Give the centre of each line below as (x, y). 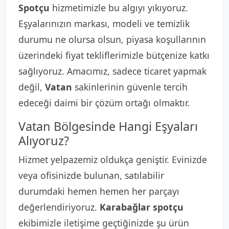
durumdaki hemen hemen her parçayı (99, 191)
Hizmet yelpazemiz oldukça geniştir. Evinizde (113, 159)
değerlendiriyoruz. (59, 207)
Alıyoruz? (44, 141)
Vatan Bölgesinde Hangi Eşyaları (108, 126)
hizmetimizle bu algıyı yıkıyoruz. (119, 8)
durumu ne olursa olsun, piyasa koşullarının (112, 39)
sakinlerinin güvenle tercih (130, 87)
